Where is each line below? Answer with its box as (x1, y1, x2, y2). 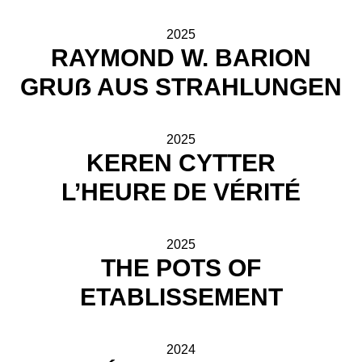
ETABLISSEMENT (79, 284, 283, 310)
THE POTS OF (101, 255, 261, 281)
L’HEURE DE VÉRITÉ (61, 179, 301, 205)
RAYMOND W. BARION (51, 44, 311, 71)
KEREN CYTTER (86, 149, 276, 176)
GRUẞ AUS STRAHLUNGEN (20, 74, 342, 100)
